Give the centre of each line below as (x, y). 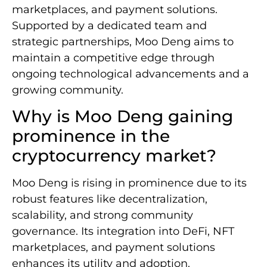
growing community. (68, 90)
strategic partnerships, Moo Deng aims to (123, 41)
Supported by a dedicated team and (109, 25)
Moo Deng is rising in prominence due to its (129, 183)
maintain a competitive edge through (113, 58)
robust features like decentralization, (110, 199)
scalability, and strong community (103, 215)
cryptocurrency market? (114, 155)
